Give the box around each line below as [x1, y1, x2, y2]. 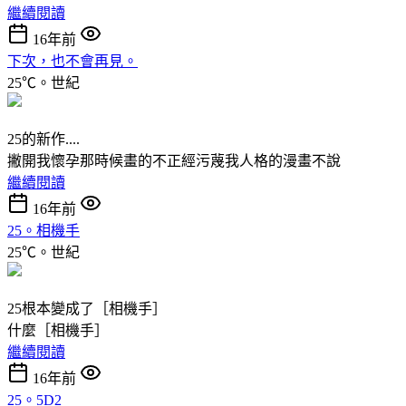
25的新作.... [7, 130, 80, 147]
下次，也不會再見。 [7, 53, 138, 69]
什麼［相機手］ [7, 322, 109, 338]
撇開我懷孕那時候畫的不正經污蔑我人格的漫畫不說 [7, 152, 341, 169]
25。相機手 [7, 222, 80, 238]
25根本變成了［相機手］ [7, 300, 167, 316]
